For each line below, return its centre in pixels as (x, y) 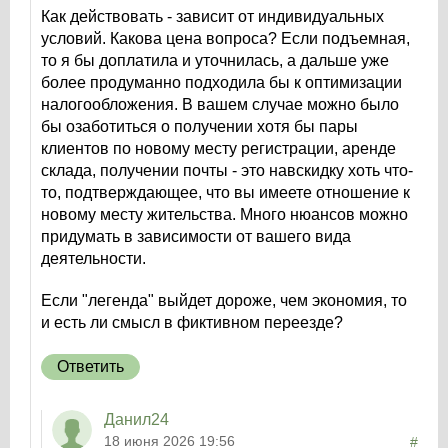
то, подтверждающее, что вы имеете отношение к (225, 192)
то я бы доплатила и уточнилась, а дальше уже (215, 60)
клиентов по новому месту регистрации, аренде (218, 148)
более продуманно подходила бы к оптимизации (221, 82)
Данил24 (136, 419)
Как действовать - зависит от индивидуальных (212, 16)
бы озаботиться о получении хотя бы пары (199, 126)
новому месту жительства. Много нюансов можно (224, 214)
